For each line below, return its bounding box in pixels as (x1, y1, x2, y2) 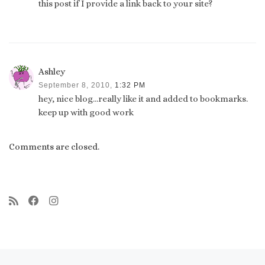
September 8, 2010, (38, 81, 113, 90)
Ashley (38, 66, 66, 77)
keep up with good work (38, 107, 134, 118)
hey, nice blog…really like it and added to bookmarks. (38, 93, 248, 105)
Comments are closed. (9, 141, 99, 152)
